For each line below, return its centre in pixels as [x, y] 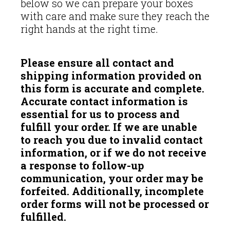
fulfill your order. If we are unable [109, 127]
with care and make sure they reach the [115, 16]
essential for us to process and [100, 114]
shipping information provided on [111, 76]
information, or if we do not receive [113, 153]
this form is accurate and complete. [112, 89]
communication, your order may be [112, 178]
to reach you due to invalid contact [112, 140]
